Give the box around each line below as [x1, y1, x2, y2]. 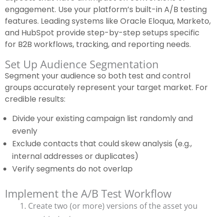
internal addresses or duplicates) [12, 151, 139, 162]
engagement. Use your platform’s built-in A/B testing [5, 4, 207, 15]
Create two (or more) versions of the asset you [28, 201, 198, 212]
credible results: [5, 93, 65, 105]
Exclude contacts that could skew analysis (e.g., [12, 138, 192, 150]
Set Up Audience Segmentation [5, 57, 159, 72]
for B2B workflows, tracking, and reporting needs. [5, 39, 191, 50]
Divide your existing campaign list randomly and [12, 113, 193, 124]
